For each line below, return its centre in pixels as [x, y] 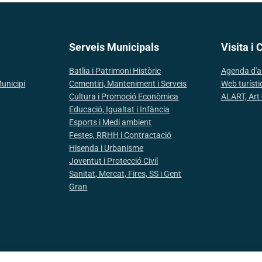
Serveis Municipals [114, 47]
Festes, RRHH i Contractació [120, 135]
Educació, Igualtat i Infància [120, 109]
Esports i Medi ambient [111, 122]
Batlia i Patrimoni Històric [115, 71]
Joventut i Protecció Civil [114, 161]
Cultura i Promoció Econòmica [124, 96]
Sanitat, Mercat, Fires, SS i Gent [125, 174]
